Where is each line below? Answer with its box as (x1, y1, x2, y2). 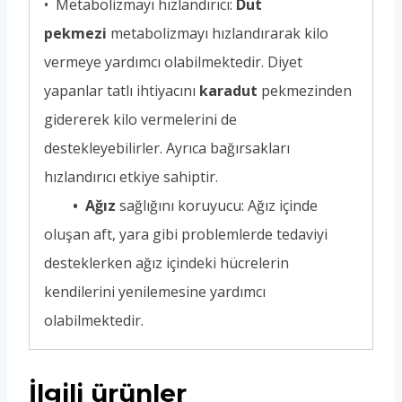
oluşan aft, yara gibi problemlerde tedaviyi (44, 223, 328, 244)
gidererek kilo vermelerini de (44, 109, 237, 129)
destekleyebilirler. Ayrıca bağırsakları (44, 137, 290, 158)
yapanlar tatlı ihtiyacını (44, 80, 199, 100)
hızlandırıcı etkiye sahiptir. (44, 166, 218, 187)
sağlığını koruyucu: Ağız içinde (116, 195, 318, 215)
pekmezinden (258, 80, 352, 100)
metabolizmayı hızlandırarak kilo (107, 22, 328, 43)
